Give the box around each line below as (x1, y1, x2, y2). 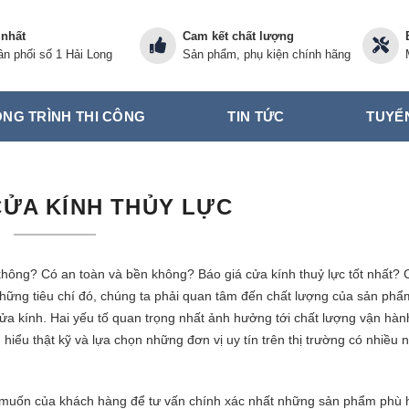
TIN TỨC (227, 108, 285, 124)
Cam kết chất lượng (182, 29, 294, 43)
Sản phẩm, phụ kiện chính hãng (182, 47, 351, 61)
